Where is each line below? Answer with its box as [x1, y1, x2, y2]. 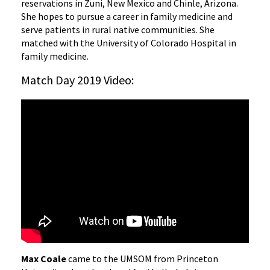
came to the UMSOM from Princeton [66, 253, 218, 265]
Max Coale [21, 253, 66, 265]
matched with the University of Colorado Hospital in [21, 36, 236, 49]
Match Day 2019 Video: [21, 72, 134, 87]
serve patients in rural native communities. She [21, 23, 215, 36]
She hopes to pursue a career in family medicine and [21, 10, 233, 22]
